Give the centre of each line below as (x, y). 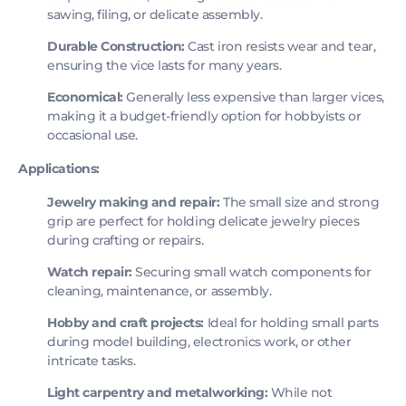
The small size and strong (300, 202)
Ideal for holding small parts (291, 323)
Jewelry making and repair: (134, 202)
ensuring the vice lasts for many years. (164, 65)
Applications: (59, 169)
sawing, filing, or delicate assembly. (155, 14)
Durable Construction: (116, 46)
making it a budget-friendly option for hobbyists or (204, 116)
